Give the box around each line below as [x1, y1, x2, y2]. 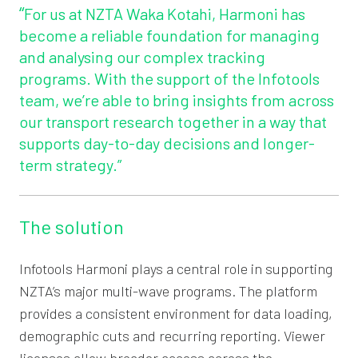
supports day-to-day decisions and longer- [19, 133, 315, 153]
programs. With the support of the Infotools [19, 68, 320, 88]
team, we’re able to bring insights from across [19, 89, 334, 109]
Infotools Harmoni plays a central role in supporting [19, 259, 332, 277]
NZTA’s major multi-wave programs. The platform [19, 281, 317, 300]
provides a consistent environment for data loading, [19, 304, 332, 322]
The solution [19, 214, 124, 238]
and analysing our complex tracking [19, 46, 265, 66]
